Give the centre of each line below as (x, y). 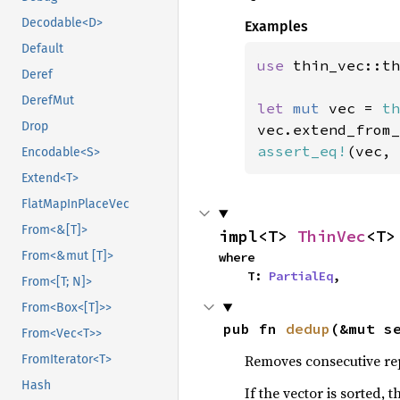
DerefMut (48, 101)
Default (42, 49)
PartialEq (301, 276)
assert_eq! (301, 151)
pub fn (254, 329)
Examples (276, 26)
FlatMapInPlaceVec (75, 204)
